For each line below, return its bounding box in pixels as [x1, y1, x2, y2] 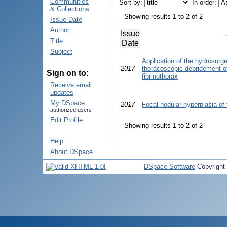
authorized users [50, 107, 92, 113]
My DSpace [50, 99, 85, 107]
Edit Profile [50, 116, 83, 124]
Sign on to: [47, 69, 89, 78]
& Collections [50, 5, 89, 13]
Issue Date [50, 16, 82, 23]
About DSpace [50, 148, 93, 156]
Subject [50, 48, 72, 55]
